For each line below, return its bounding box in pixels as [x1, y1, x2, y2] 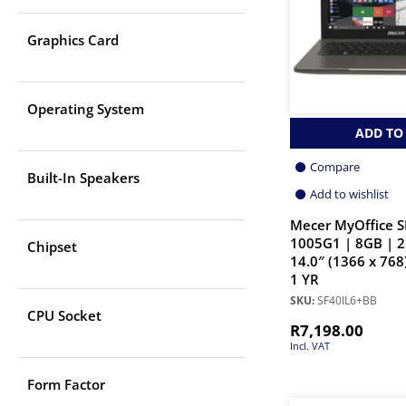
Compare [310, 158, 360, 175]
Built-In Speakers [27, 169, 140, 188]
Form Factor [27, 375, 105, 394]
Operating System [27, 100, 144, 119]
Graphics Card [27, 31, 119, 50]
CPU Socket [27, 306, 101, 325]
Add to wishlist [310, 185, 389, 202]
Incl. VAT [290, 338, 330, 353]
